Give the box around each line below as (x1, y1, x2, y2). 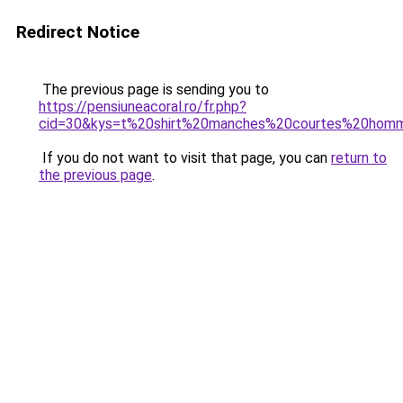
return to (331, 149, 387, 166)
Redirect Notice (16, 22, 139, 42)
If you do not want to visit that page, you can (39, 149, 331, 166)
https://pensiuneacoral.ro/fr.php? (39, 98, 246, 115)
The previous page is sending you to (39, 81, 269, 98)
